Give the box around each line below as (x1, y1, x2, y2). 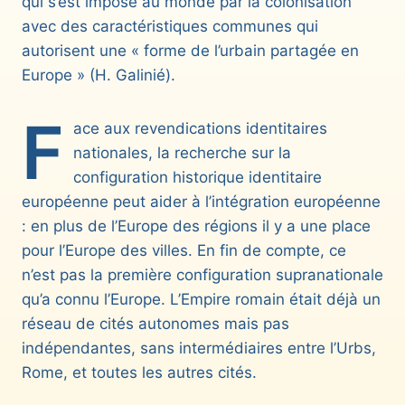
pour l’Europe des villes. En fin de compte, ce (22, 240, 346, 259)
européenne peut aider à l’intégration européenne (22, 192, 381, 211)
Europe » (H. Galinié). (22, 65, 175, 84)
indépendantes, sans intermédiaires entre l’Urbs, (22, 338, 376, 357)
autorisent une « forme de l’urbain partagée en (22, 41, 359, 60)
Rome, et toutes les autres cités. (22, 363, 257, 381)
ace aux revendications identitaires (73, 118, 327, 137)
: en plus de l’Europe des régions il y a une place (22, 216, 371, 235)
